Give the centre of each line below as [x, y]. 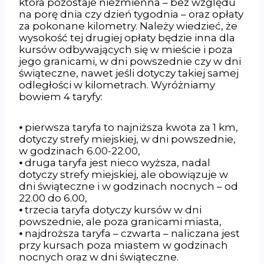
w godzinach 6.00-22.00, [80, 151]
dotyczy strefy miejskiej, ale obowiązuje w [123, 174]
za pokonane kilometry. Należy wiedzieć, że [128, 26]
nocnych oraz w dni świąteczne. [99, 257]
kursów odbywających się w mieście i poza [126, 49]
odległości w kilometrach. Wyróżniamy [117, 85]
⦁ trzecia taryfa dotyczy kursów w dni [110, 209]
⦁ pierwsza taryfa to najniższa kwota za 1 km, [128, 127]
